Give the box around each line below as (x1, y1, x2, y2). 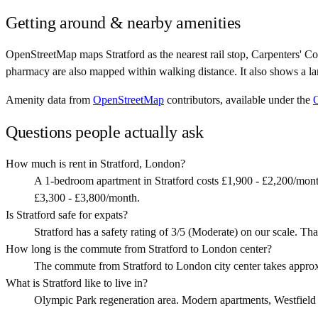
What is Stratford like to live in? (6, 277, 148, 290)
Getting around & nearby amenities (6, 13, 241, 33)
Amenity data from (6, 94, 90, 106)
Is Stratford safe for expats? (6, 209, 128, 221)
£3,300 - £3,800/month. (34, 192, 140, 204)
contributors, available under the (167, 94, 310, 106)
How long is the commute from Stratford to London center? (6, 243, 272, 256)
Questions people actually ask (6, 123, 204, 142)
